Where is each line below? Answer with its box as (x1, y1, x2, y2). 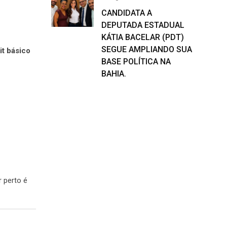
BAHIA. (101, 69, 126, 79)
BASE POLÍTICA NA (101, 57, 171, 66)
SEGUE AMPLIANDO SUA (101, 45, 192, 54)
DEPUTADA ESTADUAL (101, 20, 184, 30)
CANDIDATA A (101, 8, 152, 18)
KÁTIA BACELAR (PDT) (101, 32, 184, 42)
